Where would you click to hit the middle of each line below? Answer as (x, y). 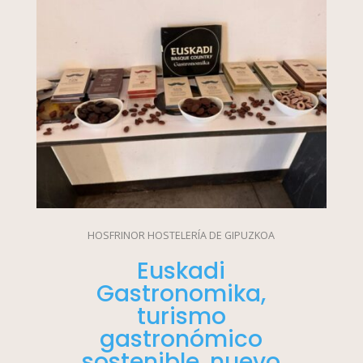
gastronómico (181, 340)
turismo (181, 317)
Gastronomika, (181, 294)
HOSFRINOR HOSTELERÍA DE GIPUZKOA (181, 236)
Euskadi (181, 271)
